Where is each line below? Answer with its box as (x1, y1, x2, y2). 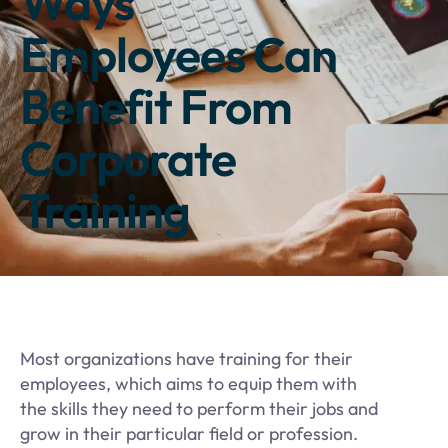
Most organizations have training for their (20, 346, 353, 370)
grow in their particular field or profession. (20, 421, 358, 445)
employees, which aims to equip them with (20, 371, 357, 395)
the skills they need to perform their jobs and (20, 396, 378, 420)
